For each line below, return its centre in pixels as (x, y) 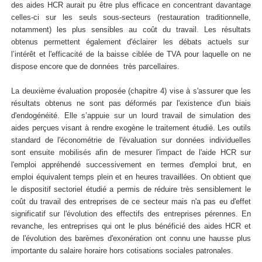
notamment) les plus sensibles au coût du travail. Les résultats (131, 30)
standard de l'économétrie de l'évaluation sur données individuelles (131, 140)
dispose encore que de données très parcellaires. (95, 67)
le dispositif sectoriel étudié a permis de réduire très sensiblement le (131, 189)
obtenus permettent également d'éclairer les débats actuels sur (131, 42)
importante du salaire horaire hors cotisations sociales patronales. (122, 251)
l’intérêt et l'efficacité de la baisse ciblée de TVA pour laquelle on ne (131, 54)
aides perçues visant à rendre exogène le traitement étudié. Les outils (131, 128)
